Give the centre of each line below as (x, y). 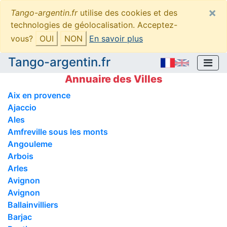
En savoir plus (116, 39)
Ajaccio (22, 107)
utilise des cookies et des (127, 13)
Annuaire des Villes (113, 79)
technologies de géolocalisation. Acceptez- (94, 25)
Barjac (20, 217)
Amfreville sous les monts (58, 131)
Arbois (21, 156)
